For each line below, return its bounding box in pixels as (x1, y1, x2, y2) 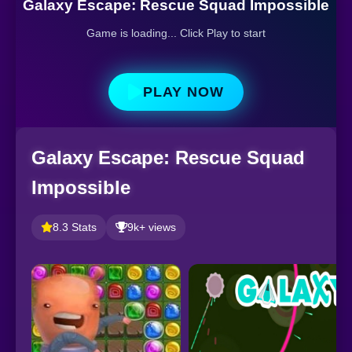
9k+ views (127, 221, 176, 233)
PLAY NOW (143, 83, 224, 100)
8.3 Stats (53, 221, 97, 233)
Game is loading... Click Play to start (86, 27, 266, 40)
